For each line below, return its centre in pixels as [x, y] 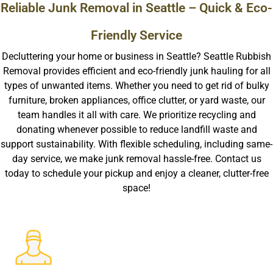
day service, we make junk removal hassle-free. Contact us [136, 159]
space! [136, 188]
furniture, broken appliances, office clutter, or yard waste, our [136, 101]
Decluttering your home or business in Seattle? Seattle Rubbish [136, 57]
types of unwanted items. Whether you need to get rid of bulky [136, 86]
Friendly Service [136, 36]
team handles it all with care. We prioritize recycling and [136, 115]
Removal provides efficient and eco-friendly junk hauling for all [136, 71]
